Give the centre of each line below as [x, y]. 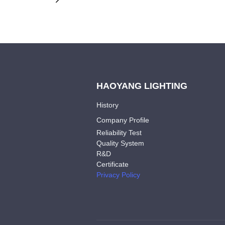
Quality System [120, 143]
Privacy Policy [118, 175]
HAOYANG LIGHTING [142, 86]
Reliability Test [119, 133]
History [107, 105]
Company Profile [123, 120]
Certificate [113, 164]
